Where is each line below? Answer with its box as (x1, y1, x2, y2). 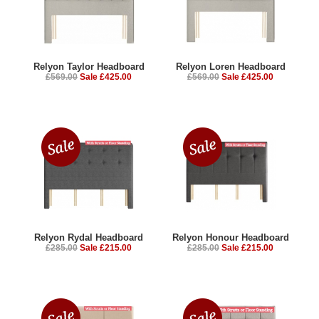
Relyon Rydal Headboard (34, 231, 143, 243)
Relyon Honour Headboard (172, 231, 289, 243)
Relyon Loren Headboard (175, 61, 286, 72)
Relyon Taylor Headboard (33, 61, 145, 72)
